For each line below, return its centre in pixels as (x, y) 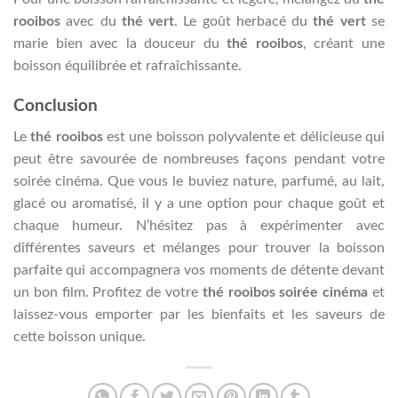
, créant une (344, 44)
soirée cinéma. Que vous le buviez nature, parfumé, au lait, (199, 181)
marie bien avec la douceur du (120, 44)
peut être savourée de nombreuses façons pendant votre (199, 159)
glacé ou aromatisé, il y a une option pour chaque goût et (199, 203)
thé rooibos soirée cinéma (285, 292)
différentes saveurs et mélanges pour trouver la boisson (199, 247)
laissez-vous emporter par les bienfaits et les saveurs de (199, 314)
